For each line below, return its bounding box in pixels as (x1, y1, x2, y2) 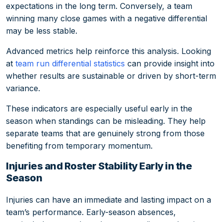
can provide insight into (125, 58, 215, 69)
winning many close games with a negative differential (6, 13, 207, 24)
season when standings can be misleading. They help (6, 116, 206, 126)
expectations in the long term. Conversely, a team (6, 1, 192, 11)
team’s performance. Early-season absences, (6, 207, 176, 217)
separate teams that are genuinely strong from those (6, 128, 205, 139)
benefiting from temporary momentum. (6, 141, 153, 151)
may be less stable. (6, 26, 77, 36)
